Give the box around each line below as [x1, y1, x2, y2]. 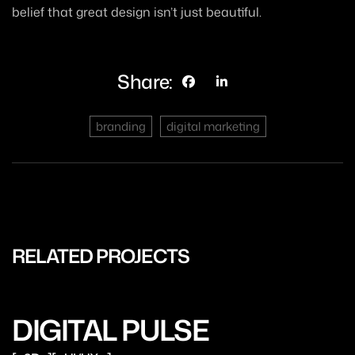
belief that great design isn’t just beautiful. [12, 2, 261, 21]
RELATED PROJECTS [12, 242, 189, 269]
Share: [117, 67, 173, 95]
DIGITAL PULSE [12, 309, 209, 350]
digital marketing [166, 117, 260, 135]
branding [95, 117, 146, 135]
